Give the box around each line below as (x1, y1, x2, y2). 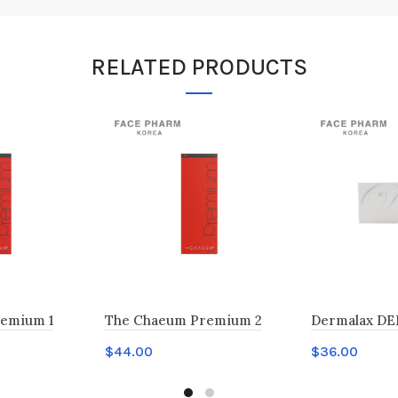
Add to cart (124, 371, 195, 387)
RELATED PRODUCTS (91, 52, 307, 81)
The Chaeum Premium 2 (105, 311, 262, 329)
